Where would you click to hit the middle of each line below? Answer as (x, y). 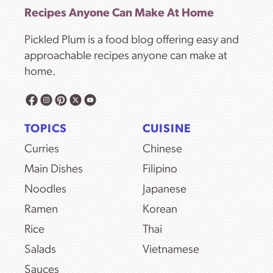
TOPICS (46, 129)
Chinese (162, 149)
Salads (40, 250)
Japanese (165, 190)
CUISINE (167, 129)
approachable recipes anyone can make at (126, 56)
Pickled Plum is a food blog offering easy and (132, 40)
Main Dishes (54, 169)
